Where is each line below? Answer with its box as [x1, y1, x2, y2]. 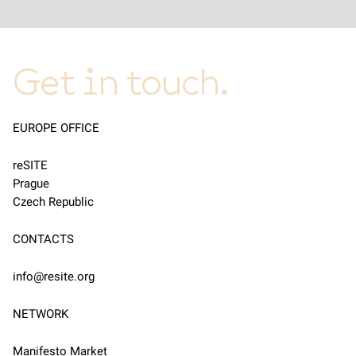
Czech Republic [13, 195, 94, 210]
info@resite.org [13, 269, 95, 284]
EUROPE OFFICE [13, 121, 99, 136]
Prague [13, 176, 49, 192]
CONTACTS [13, 232, 74, 247]
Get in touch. [13, 60, 229, 104]
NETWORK [13, 307, 68, 322]
